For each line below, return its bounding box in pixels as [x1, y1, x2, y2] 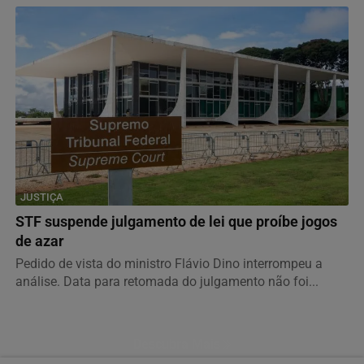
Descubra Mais [132, 336, 220, 352]
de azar [15, 232, 64, 249]
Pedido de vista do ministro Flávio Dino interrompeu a [15, 255, 323, 271]
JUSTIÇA [20, 190, 63, 203]
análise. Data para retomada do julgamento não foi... [15, 273, 318, 289]
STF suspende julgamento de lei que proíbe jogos [15, 213, 337, 230]
